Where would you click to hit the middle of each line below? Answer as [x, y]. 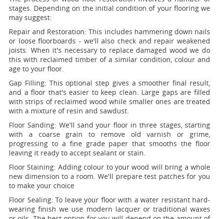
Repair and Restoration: [49, 32]
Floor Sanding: [33, 125]
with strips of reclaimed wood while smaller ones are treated [109, 101]
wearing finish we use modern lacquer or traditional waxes [109, 209]
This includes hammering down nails [150, 32]
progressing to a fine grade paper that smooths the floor [109, 143]
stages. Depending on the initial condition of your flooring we [109, 8]
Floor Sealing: [31, 200]
